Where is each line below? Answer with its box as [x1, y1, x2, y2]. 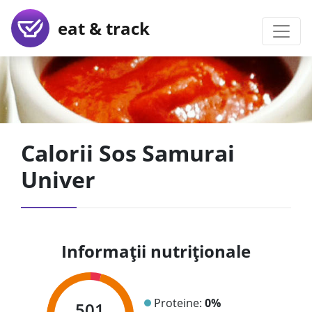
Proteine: [153, 295, 205, 311]
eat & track [49, 16, 150, 40]
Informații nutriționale [61, 240, 251, 263]
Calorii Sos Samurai [21, 138, 235, 168]
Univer [21, 164, 95, 194]
